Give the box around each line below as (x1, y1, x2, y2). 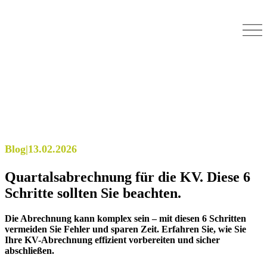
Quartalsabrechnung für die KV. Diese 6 (5, 169, 250, 185)
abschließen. (5, 245, 54, 256)
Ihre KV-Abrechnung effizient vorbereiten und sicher (5, 234, 220, 245)
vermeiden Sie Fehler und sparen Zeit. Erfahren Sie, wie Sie (5, 223, 246, 234)
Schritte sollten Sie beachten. (5, 185, 181, 201)
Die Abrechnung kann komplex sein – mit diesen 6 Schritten (5, 213, 246, 223)
